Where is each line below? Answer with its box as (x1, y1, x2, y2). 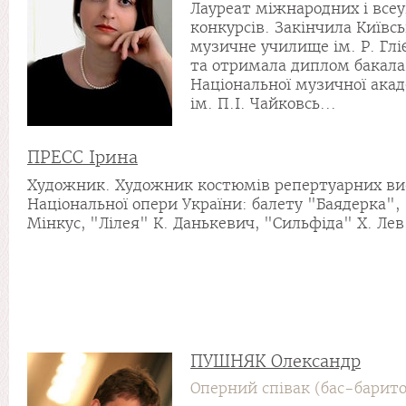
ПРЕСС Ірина (27, 147, 138, 168)
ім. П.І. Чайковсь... (190, 95, 336, 112)
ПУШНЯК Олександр (190, 351, 361, 372)
